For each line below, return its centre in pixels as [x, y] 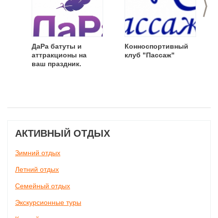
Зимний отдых [38, 153]
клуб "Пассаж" [150, 55]
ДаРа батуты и [57, 46]
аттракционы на [59, 55]
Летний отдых [37, 169]
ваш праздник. [56, 64]
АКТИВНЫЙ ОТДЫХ [63, 133]
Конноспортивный [156, 46]
